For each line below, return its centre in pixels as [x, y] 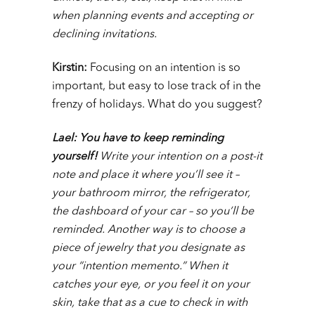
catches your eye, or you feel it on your [151, 285]
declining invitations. [104, 35]
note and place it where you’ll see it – [146, 175]
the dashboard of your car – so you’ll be [153, 212]
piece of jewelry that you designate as [148, 249]
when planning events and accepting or [153, 17]
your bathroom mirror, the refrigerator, [151, 194]
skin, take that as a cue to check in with [150, 303]
